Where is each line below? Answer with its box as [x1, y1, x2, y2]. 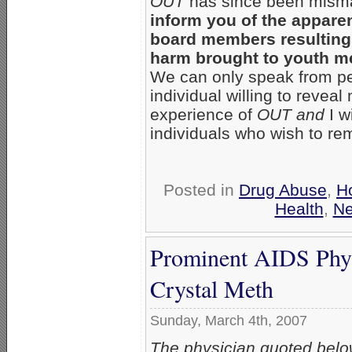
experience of [150, 105, 257, 124]
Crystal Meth [150, 273, 273, 305]
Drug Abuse [239, 181, 327, 200]
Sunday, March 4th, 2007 [150, 313, 307, 329]
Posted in [163, 181, 239, 200]
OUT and [257, 105, 324, 124]
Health [274, 200, 324, 218]
